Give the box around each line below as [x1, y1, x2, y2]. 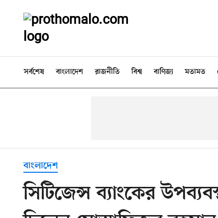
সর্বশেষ [24, 68, 44, 76]
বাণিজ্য [154, 68, 173, 76]
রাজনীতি [95, 68, 120, 76]
